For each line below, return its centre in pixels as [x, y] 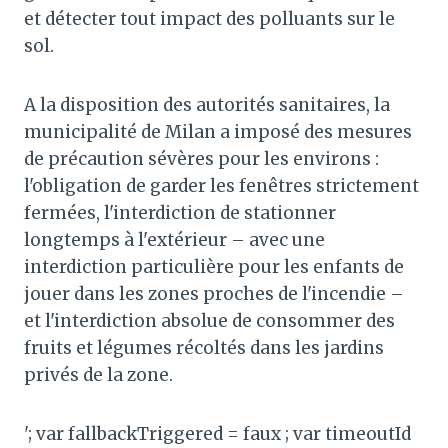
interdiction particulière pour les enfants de [214, 266]
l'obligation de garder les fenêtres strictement [221, 185]
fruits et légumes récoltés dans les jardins [204, 347]
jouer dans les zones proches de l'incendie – [214, 293]
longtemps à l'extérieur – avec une [174, 239]
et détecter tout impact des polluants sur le [209, 18]
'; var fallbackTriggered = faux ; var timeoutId [217, 433]
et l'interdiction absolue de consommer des [209, 320]
